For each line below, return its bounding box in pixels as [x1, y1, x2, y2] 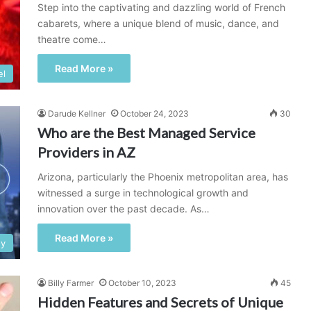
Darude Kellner [48, 108, 106, 119]
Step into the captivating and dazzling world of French [37, 1, 285, 13]
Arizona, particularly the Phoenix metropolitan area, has [37, 171, 288, 183]
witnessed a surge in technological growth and [37, 187, 249, 199]
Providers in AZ [37, 144, 135, 160]
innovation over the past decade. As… [37, 203, 210, 215]
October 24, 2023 [120, 108, 189, 119]
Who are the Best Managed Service [37, 124, 255, 141]
